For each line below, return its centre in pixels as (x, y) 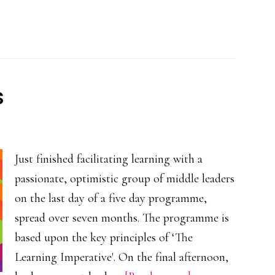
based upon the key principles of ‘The (104, 238)
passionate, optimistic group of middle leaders (125, 179)
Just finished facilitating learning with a (109, 159)
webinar (173, 20)
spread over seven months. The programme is (122, 218)
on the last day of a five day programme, (111, 198)
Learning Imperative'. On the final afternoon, (122, 257)
